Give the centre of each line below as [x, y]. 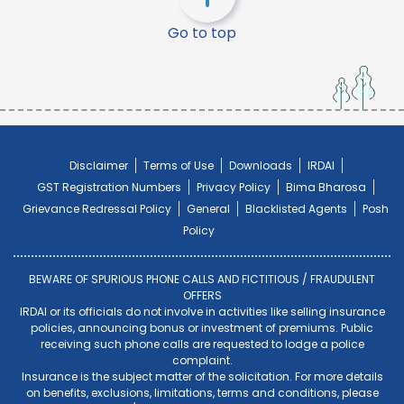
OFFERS [202, 295]
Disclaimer [98, 165]
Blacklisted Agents [296, 209]
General [208, 209]
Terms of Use [178, 165]
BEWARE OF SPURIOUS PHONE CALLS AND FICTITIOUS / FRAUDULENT [202, 279]
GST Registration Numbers [109, 187]
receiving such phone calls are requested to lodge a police [202, 344]
